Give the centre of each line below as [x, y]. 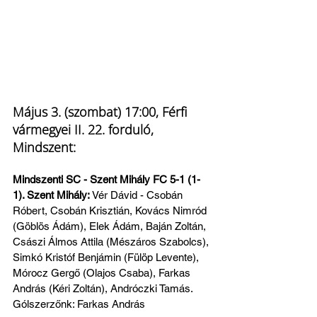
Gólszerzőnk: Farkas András [79, 304]
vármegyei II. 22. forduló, [85, 129]
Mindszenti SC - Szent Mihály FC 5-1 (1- [106, 179]
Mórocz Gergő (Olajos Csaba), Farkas [103, 272]
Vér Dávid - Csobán [139, 195]
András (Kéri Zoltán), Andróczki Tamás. [104, 288]
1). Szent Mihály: [52, 195]
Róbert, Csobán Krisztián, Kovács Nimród [111, 210]
